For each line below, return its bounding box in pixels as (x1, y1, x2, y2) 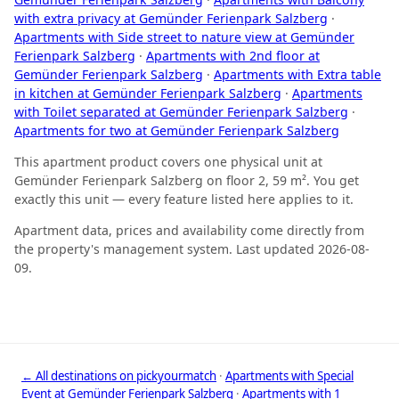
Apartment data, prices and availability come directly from (14, 222, 364, 240)
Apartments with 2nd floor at (146, 47, 320, 65)
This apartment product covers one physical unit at (14, 153, 322, 171)
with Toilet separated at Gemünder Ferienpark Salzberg (14, 103, 348, 121)
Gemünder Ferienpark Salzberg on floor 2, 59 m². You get (14, 172, 359, 190)
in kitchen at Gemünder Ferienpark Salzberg (14, 85, 281, 102)
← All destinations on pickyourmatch (21, 368, 216, 385)
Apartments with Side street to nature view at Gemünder (14, 28, 354, 46)
